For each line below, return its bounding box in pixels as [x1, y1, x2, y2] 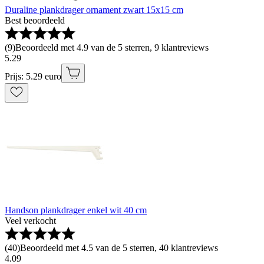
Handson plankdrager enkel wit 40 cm [5, 205, 147, 215]
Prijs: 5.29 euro [5, 71, 61, 81]
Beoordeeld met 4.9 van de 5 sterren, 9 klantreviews [15, 42, 209, 52]
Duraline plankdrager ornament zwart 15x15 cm [5, 5, 183, 15]
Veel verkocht [5, 216, 56, 226]
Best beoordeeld [5, 15, 65, 25]
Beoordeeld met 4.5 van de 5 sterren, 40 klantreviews [20, 243, 218, 253]
